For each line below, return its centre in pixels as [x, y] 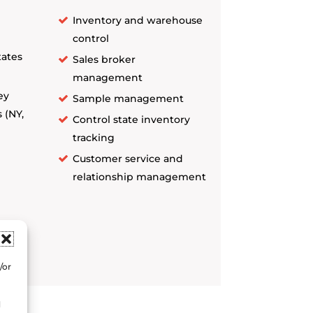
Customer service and [128, 159]
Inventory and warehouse [138, 21]
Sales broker [104, 60]
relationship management [140, 177]
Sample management [129, 99]
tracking [94, 138]
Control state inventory [132, 120]
